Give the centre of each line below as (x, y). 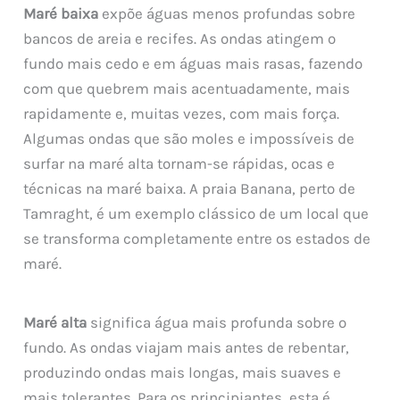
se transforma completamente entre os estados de (197, 239)
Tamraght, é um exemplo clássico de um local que (196, 214)
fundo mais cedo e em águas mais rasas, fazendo (193, 64)
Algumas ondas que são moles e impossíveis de (189, 139)
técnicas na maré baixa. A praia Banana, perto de (190, 189)
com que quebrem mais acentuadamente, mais (187, 89)
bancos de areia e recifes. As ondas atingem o (180, 39)
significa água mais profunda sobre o (217, 322)
